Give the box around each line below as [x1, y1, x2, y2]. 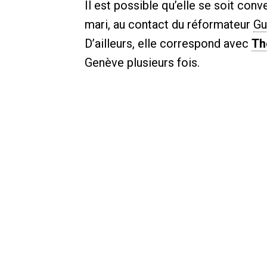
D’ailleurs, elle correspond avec [85, 36, 252, 51]
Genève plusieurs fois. [85, 55, 200, 70]
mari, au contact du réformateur [85, 17, 253, 32]
